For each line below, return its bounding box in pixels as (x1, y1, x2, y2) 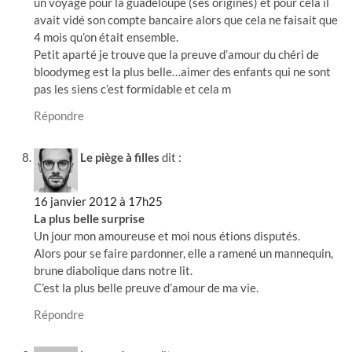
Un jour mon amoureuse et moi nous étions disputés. (34, 228, 301, 243)
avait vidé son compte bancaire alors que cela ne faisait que (34, 13, 339, 27)
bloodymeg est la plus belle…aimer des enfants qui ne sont (34, 64, 332, 79)
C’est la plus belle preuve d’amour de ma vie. (34, 280, 259, 295)
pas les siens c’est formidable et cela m (34, 82, 232, 97)
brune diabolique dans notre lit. (34, 262, 193, 277)
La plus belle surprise (34, 211, 145, 225)
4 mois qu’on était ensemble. (34, 30, 179, 45)
